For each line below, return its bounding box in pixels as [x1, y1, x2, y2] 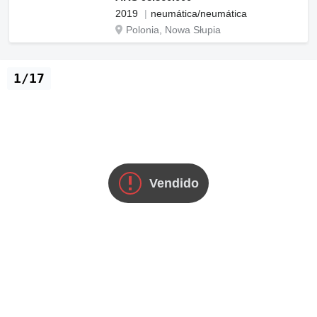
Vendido [149, 175, 199, 190]
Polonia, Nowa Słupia [126, 24, 221, 35]
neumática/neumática [151, 8, 247, 19]
